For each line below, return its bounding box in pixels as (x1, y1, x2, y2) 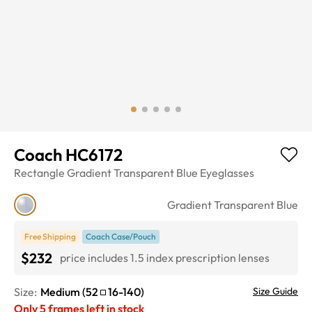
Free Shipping (24, 231, 76, 242)
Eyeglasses (200, 165, 254, 180)
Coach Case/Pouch (86, 231, 156, 242)
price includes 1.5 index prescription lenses (60, 251, 270, 265)
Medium (40, 284, 80, 299)
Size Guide (253, 284, 298, 297)
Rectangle (14, 165, 65, 180)
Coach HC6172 (14, 143, 123, 165)
